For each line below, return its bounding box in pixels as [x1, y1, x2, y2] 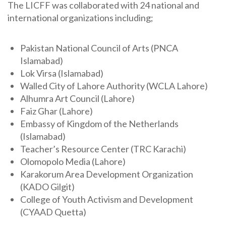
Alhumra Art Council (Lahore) [20, 92, 135, 104]
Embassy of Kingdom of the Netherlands [20, 118, 179, 129]
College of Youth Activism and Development [20, 193, 193, 205]
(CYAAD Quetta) [20, 206, 86, 217]
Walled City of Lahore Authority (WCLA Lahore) [20, 80, 208, 91]
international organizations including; [8, 12, 153, 23]
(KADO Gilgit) [20, 181, 75, 192]
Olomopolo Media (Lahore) [20, 155, 126, 167]
